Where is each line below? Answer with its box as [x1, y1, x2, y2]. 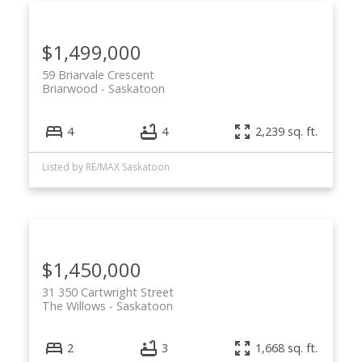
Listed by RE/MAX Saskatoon [41, 159, 170, 174]
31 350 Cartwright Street [41, 284, 174, 300]
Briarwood [41, 81, 98, 97]
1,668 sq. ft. [255, 340, 318, 356]
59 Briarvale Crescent [41, 67, 154, 83]
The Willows [41, 297, 106, 314]
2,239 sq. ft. [255, 124, 318, 140]
